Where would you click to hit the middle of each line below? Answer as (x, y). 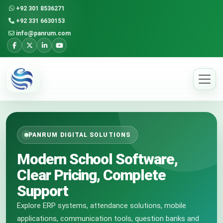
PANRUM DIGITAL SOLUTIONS (79, 135)
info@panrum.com (43, 33)
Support (43, 191)
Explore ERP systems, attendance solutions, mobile (102, 206)
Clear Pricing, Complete (91, 175)
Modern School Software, (97, 159)
